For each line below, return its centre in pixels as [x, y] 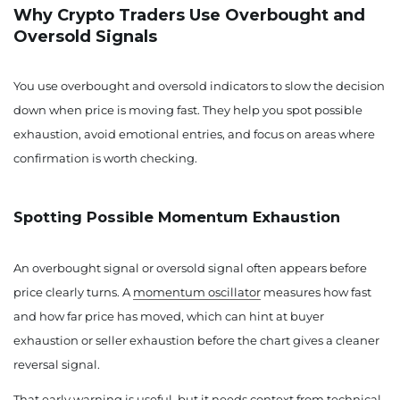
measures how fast [316, 292]
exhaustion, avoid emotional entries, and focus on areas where [194, 134]
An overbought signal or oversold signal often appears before [190, 268]
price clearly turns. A [73, 292]
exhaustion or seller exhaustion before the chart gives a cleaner [196, 340]
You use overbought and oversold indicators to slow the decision [199, 86]
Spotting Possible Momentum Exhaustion [177, 217]
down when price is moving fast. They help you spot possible [188, 110]
